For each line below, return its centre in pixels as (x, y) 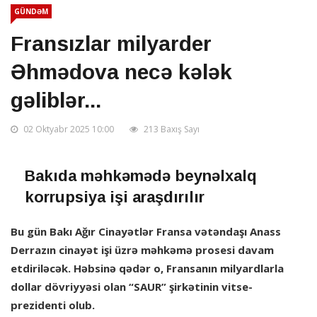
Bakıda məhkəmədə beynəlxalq (141, 176)
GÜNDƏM (31, 12)
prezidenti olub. (53, 305)
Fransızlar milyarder (111, 44)
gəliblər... (56, 100)
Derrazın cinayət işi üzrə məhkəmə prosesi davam (142, 250)
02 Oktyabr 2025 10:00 (68, 129)
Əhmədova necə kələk (121, 72)
